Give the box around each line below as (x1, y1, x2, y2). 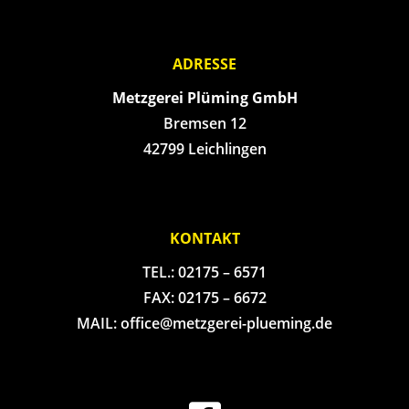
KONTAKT (169, 228, 240, 249)
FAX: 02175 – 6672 (142, 288, 267, 309)
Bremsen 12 (163, 113, 246, 134)
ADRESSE (173, 54, 236, 75)
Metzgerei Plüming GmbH (111, 88, 298, 109)
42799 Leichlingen (142, 139, 267, 160)
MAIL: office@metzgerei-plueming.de (77, 313, 332, 334)
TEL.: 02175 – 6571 (142, 262, 267, 283)
